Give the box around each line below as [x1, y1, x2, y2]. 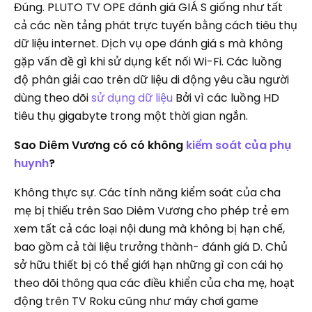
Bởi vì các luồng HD [173, 90, 279, 107]
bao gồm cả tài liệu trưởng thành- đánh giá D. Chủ [14, 239, 288, 256]
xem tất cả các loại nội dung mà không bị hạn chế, [14, 221, 285, 237]
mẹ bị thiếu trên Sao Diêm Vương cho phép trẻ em [14, 203, 289, 219]
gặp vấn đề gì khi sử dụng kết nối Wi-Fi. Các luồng [14, 54, 281, 70]
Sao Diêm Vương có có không [14, 137, 186, 154]
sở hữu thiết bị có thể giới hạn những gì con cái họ [14, 257, 283, 274]
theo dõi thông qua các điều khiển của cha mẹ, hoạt [14, 275, 295, 292]
